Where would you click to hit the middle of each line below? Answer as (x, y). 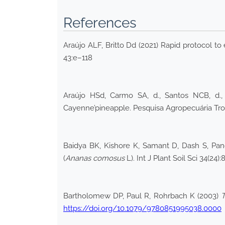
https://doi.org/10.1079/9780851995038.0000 (142, 208)
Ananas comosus (95, 158)
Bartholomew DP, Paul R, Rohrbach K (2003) (142, 196)
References (100, 23)
